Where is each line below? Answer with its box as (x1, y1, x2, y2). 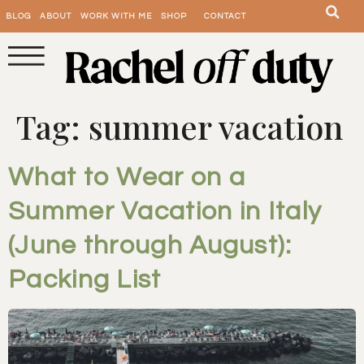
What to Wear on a (8, 164, 246, 192)
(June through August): (8, 232, 292, 260)
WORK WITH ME (80, 12, 152, 20)
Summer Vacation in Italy (8, 198, 323, 226)
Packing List (8, 266, 162, 294)
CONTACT (204, 12, 246, 20)
